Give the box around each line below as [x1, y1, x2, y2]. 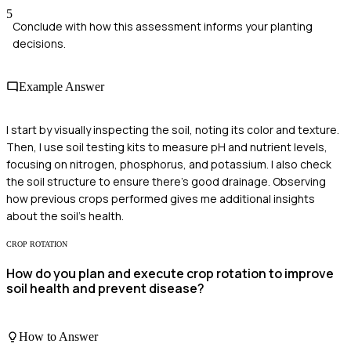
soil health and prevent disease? [6, 280, 204, 298]
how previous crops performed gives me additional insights [6, 191, 315, 207]
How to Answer [19, 329, 98, 343]
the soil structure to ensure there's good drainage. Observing [6, 174, 326, 190]
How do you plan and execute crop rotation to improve [6, 265, 334, 283]
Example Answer [19, 79, 104, 93]
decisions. [13, 35, 66, 51]
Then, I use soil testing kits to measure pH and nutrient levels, [6, 139, 327, 155]
